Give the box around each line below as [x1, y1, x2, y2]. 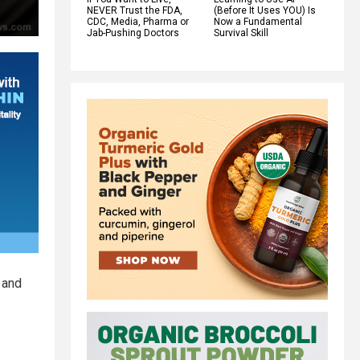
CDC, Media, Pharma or [87, 15, 189, 27]
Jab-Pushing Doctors [87, 27, 179, 39]
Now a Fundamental [214, 15, 302, 27]
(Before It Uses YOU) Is [214, 4, 316, 16]
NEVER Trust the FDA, [87, 4, 182, 16]
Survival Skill [214, 27, 268, 39]
